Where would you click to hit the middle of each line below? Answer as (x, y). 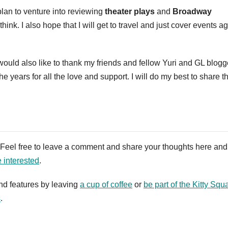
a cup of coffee (106, 185)
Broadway (192, 12)
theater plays (130, 12)
